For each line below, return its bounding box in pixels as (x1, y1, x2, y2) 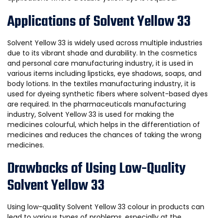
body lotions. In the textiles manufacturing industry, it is (7, 79, 196, 89)
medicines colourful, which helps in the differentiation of (7, 120, 200, 129)
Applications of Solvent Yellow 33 (7, 11, 191, 33)
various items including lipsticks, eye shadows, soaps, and (7, 69, 201, 78)
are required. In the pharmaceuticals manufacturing (7, 99, 186, 109)
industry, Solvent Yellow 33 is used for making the (7, 109, 174, 119)
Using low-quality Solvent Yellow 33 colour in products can (7, 202, 204, 212)
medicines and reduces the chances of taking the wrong (7, 130, 201, 140)
